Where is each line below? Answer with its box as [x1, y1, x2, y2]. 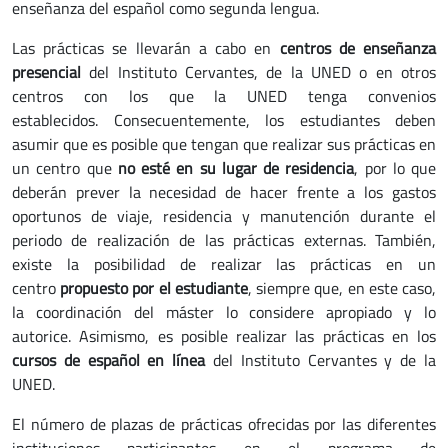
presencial [12, 59, 81, 84]
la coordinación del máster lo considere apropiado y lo [12, 299, 436, 324]
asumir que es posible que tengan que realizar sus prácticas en [12, 131, 436, 156]
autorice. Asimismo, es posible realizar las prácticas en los [12, 323, 436, 348]
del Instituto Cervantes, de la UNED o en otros [81, 59, 436, 84]
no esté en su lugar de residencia [117, 155, 355, 180]
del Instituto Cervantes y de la [205, 347, 437, 372]
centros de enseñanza [279, 35, 437, 60]
